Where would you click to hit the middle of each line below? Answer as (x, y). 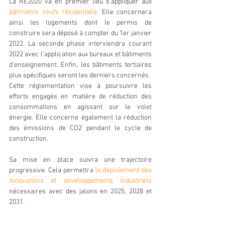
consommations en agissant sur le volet (80, 107)
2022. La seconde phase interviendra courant (80, 44)
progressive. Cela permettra (52, 170)
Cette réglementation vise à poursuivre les (80, 86)
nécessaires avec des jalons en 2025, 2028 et (80, 191)
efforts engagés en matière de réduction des (80, 96)
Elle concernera (125, 12)
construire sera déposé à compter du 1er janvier (80, 33)
